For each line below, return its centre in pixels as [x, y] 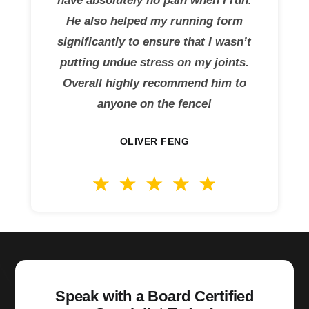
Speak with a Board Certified [154, 296]
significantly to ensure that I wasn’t [154, 41]
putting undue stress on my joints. [154, 62]
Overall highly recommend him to [154, 83]
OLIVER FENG [154, 141]
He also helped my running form [154, 21]
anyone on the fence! [154, 103]
